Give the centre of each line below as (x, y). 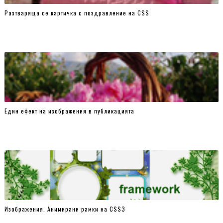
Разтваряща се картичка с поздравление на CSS (77, 12)
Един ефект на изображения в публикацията (69, 111)
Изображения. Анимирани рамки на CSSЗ (65, 209)
